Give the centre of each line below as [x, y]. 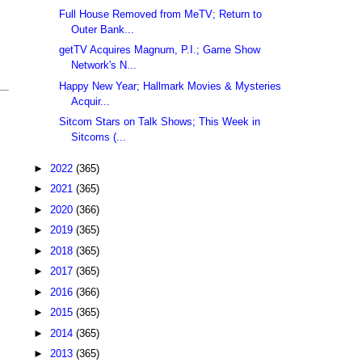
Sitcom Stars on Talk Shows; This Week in [160, 122]
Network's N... [104, 65]
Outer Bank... [103, 29]
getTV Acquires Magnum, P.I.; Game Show [160, 50]
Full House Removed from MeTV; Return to [161, 14]
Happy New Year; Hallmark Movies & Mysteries [170, 86]
